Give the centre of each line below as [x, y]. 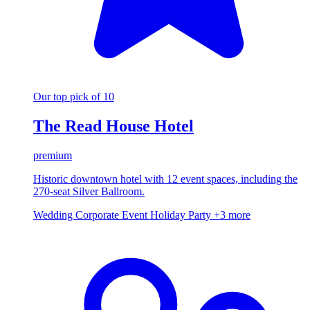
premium [53, 155]
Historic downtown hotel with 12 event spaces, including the [165, 179]
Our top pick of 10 [74, 96]
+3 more [232, 215]
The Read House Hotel [113, 126]
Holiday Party [182, 215]
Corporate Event [113, 215]
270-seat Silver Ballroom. [89, 191]
